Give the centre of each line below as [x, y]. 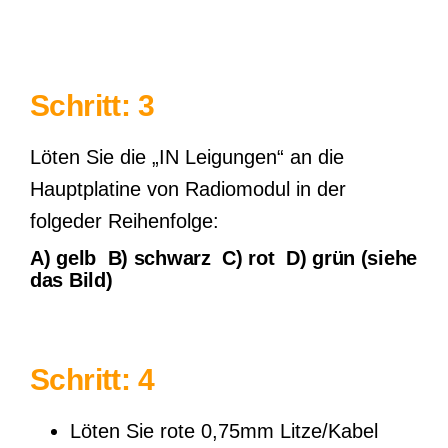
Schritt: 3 [92, 105]
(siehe [386, 258]
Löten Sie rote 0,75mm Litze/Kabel [224, 431]
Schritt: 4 [92, 379]
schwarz [172, 258]
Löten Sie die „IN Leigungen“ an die [187, 157]
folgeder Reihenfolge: [124, 221]
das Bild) [71, 280]
